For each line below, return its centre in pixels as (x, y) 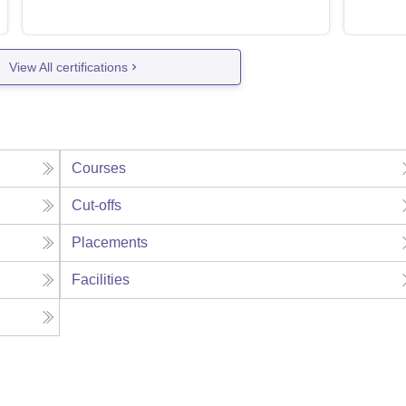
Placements (110, 243)
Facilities (101, 280)
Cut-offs (97, 206)
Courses (99, 169)
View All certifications (69, 67)
